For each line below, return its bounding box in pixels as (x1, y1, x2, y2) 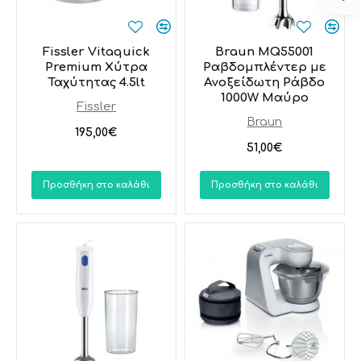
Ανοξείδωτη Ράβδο (204, 75, 326, 89)
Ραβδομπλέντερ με (202, 60, 326, 74)
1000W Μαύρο (220, 90, 309, 105)
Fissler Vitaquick (42, 44, 150, 59)
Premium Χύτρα (44, 60, 147, 74)
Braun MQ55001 (215, 44, 314, 59)
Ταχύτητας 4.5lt (47, 75, 145, 89)
